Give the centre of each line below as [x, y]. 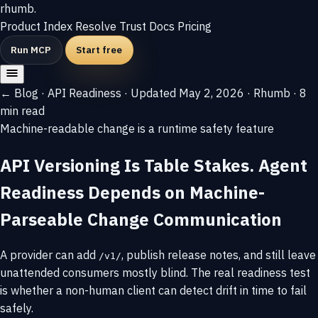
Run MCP [31, 49]
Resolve [97, 26]
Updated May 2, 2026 [187, 93]
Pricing [194, 26]
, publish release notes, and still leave [219, 255]
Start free [99, 49]
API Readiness [84, 93]
